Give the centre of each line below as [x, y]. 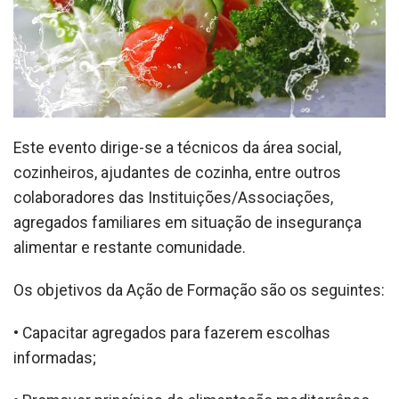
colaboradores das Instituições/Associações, [173, 197]
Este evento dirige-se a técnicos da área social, [177, 147]
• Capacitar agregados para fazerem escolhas [172, 333]
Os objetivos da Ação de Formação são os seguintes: [199, 290]
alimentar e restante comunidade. [130, 247]
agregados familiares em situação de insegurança [187, 222]
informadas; [55, 358]
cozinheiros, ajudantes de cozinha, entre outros [177, 172]
